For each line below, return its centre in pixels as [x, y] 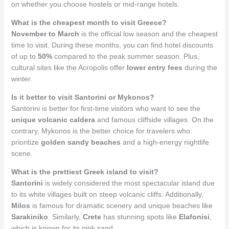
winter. [21, 78]
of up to [24, 56]
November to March [45, 33]
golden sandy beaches [81, 142]
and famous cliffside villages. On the [154, 119]
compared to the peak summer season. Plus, [125, 56]
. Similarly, [65, 216]
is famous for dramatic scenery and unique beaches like [121, 205]
